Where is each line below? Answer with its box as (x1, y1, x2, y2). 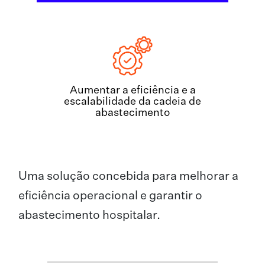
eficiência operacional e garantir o (18, 190, 202, 202)
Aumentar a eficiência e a (69, 85, 196, 96)
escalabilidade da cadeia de (64, 96, 201, 108)
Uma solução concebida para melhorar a (18, 170, 238, 183)
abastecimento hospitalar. (18, 209, 160, 222)
